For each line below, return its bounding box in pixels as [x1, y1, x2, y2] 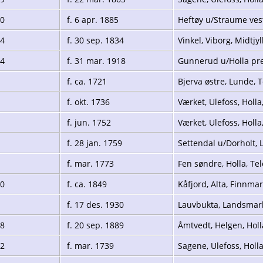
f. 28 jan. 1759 [65, 137, 122, 149]
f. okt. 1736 [65, 96, 110, 107]
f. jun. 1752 [65, 116, 111, 128]
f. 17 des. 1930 [65, 198, 124, 210]
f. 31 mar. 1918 [65, 55, 126, 66]
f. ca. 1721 [65, 75, 107, 87]
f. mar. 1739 [65, 240, 114, 251]
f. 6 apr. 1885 [65, 14, 119, 25]
